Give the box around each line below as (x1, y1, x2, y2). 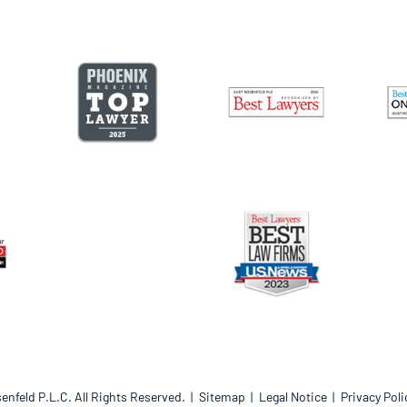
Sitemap (198, 389, 245, 404)
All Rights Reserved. (71, 389, 188, 404)
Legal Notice (258, 389, 327, 404)
